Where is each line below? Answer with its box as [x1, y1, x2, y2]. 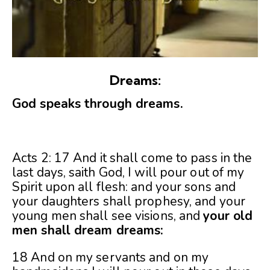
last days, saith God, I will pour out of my [12, 163, 245, 181]
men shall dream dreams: [12, 221, 164, 239]
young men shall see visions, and [12, 207, 204, 224]
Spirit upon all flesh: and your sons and [12, 178, 236, 195]
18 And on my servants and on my [12, 248, 209, 266]
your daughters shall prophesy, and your [12, 192, 245, 210]
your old [203, 207, 253, 224]
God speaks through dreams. [12, 95, 183, 112]
